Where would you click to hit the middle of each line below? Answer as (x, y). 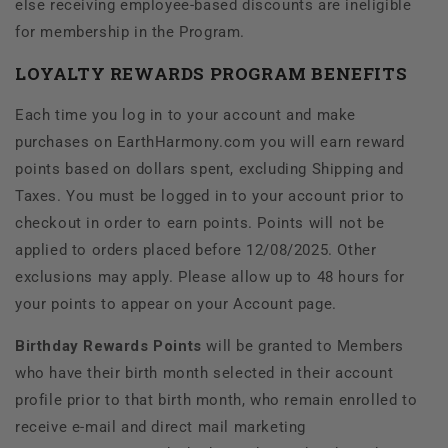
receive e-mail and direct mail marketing (161, 426)
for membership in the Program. (130, 31)
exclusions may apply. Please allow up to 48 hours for (210, 276)
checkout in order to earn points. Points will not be (200, 222)
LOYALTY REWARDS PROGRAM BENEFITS (211, 73)
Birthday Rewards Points (108, 345)
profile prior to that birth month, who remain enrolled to (216, 399)
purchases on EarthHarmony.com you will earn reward (210, 141)
